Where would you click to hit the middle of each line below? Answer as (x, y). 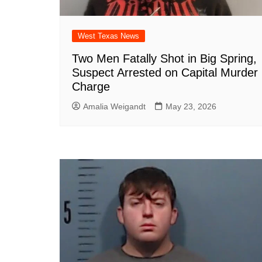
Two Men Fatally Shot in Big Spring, (164, 59)
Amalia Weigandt (114, 107)
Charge (91, 87)
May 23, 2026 (191, 107)
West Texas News (108, 36)
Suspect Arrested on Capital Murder (165, 73)
